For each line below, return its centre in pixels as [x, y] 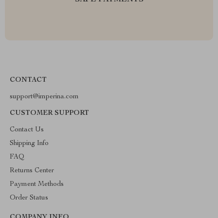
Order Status [29, 198]
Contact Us [27, 130]
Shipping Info [29, 144]
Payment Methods [37, 184]
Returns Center [32, 171]
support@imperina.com [44, 97]
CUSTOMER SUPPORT [49, 113]
